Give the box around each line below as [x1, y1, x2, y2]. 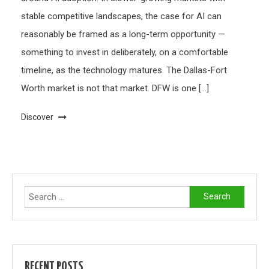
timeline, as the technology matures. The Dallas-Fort [21, 64, 228, 76]
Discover [21, 112, 56, 122]
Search [189, 187, 217, 199]
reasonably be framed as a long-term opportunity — [21, 28, 226, 40]
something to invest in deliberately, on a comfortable [21, 46, 229, 58]
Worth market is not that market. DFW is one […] [21, 82, 210, 94]
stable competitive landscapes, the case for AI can [21, 10, 222, 22]
